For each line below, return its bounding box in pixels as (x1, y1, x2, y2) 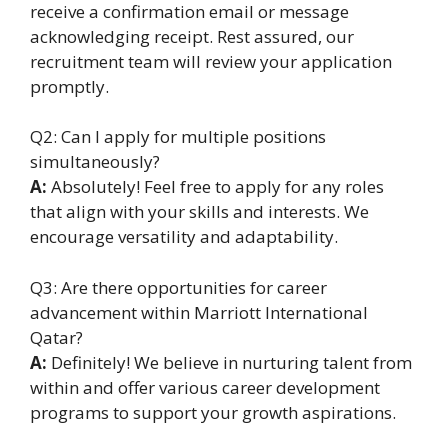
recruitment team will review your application (30, 49, 392, 73)
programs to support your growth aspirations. (30, 400, 396, 424)
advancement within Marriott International (30, 300, 368, 324)
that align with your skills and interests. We (30, 200, 369, 224)
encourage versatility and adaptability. (30, 225, 338, 249)
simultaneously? (30, 150, 160, 174)
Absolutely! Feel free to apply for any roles (47, 175, 384, 199)
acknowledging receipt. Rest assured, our (30, 24, 354, 48)
